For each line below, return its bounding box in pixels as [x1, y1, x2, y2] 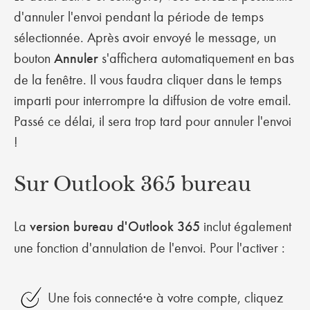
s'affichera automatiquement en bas [102, 50, 294, 66]
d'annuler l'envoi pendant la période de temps [14, 8, 264, 25]
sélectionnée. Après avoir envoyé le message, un [14, 29, 276, 46]
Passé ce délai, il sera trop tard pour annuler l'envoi [14, 113, 291, 129]
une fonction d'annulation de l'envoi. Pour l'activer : [14, 239, 289, 256]
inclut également [203, 218, 291, 235]
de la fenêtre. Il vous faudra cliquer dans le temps [14, 71, 282, 88]
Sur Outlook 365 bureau [14, 172, 251, 197]
